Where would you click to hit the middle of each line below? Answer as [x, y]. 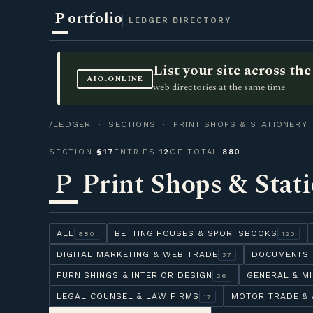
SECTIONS [132, 124]
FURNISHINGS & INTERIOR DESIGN [134, 275]
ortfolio [95, 19]
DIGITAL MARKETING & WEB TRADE [137, 254]
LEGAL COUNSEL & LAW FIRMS [128, 296]
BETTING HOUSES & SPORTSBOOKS [196, 233]
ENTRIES [137, 152]
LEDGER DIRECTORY [180, 21]
